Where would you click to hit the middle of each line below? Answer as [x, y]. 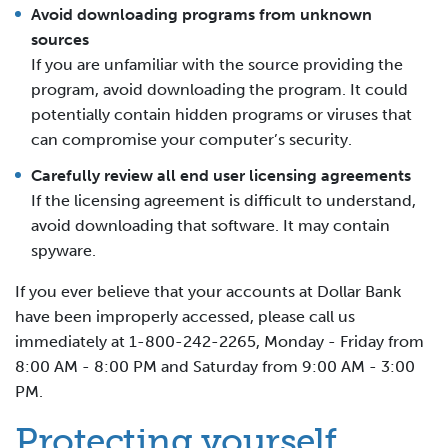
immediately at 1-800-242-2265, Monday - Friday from [219, 341]
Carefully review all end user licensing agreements [221, 175]
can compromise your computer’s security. [191, 139]
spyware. [63, 250]
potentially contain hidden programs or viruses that [221, 114]
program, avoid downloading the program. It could [219, 89]
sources [60, 39]
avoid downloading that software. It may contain [210, 225]
